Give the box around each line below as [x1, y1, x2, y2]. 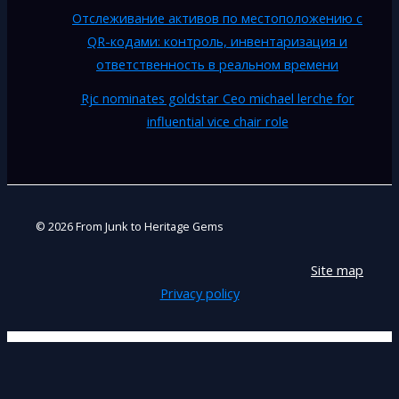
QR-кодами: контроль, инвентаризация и [87, 32, 347, 51]
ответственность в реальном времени [96, 55, 338, 74]
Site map [311, 261, 363, 279]
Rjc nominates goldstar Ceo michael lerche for [80, 89, 354, 108]
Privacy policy [159, 284, 240, 302]
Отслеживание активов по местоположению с [72, 9, 362, 28]
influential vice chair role [146, 112, 289, 131]
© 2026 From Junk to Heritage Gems [36, 218, 224, 235]
